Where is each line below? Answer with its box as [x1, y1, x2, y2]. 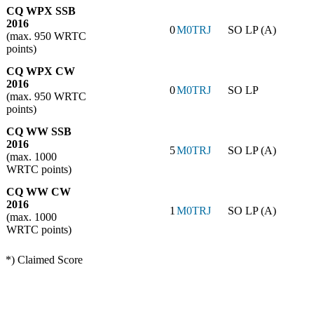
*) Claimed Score [6, 254, 83, 266]
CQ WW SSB [6, 125, 71, 138]
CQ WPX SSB [6, 5, 76, 18]
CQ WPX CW [6, 65, 75, 78]
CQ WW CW [6, 186, 71, 198]
